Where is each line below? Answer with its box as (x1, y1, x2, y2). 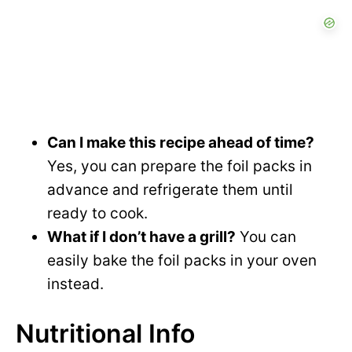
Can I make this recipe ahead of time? (47, 134, 314, 152)
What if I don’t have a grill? (47, 228, 236, 247)
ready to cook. (47, 204, 148, 223)
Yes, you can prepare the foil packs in (47, 157, 312, 176)
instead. (47, 275, 104, 294)
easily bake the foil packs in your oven (47, 251, 317, 270)
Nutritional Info (16, 318, 195, 350)
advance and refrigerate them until (47, 181, 293, 200)
